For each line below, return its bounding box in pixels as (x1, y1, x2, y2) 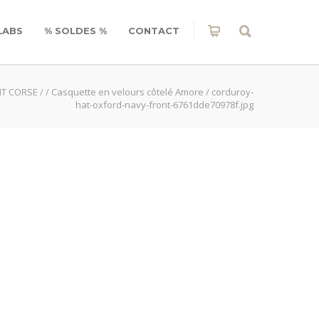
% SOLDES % (44, 25, 107, 36)
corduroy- (211, 85, 253, 98)
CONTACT (128, 25, 179, 36)
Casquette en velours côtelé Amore (51, 85, 204, 98)
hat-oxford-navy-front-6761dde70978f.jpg (75, 98, 253, 111)
